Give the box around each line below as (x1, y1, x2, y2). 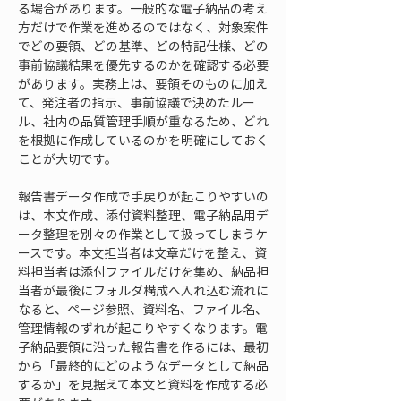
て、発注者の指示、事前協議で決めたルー (18, 93, 255, 111)
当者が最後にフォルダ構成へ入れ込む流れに (18, 281, 269, 299)
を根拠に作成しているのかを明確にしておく (18, 131, 269, 149)
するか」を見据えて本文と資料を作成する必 (18, 375, 268, 393)
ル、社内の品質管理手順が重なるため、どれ (18, 112, 269, 130)
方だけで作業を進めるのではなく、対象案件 (18, 18, 269, 36)
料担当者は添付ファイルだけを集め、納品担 (18, 262, 269, 280)
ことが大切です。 (18, 149, 117, 167)
